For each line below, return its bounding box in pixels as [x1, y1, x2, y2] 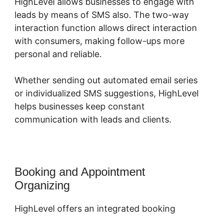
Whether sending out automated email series [15, 75, 198, 85]
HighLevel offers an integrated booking [15, 203, 175, 214]
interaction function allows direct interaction [15, 22, 197, 33]
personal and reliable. [15, 48, 102, 59]
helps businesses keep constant [15, 101, 145, 111]
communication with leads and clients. [15, 114, 171, 124]
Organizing [15, 178, 70, 192]
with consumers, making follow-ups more [15, 35, 185, 46]
